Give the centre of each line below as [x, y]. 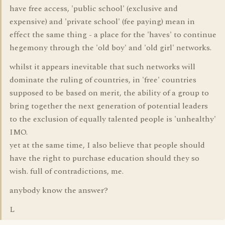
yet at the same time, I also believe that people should [107, 145]
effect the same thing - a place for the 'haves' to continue [113, 35]
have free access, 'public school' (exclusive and [94, 9]
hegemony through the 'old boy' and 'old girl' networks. [110, 48]
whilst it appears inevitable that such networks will [102, 67]
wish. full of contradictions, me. [67, 171]
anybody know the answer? [59, 190]
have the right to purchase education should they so [104, 158]
